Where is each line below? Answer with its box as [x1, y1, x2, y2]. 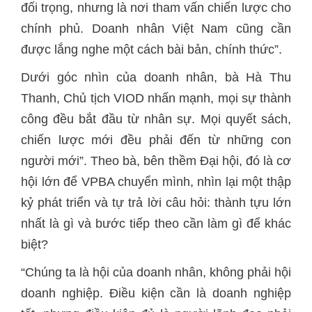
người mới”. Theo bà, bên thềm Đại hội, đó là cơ [21, 154, 291, 168]
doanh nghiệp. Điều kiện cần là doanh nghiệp [21, 286, 291, 300]
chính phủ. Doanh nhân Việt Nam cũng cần [21, 22, 291, 36]
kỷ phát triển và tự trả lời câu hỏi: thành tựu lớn [21, 196, 291, 210]
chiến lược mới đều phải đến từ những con [21, 133, 291, 147]
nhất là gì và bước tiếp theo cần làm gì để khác [21, 217, 291, 231]
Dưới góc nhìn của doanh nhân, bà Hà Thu [21, 70, 291, 84]
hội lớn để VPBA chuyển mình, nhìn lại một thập [21, 175, 291, 189]
